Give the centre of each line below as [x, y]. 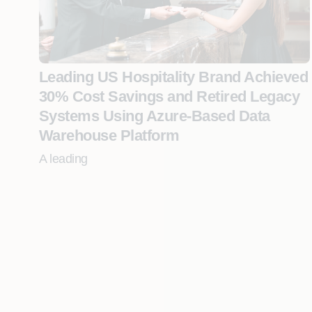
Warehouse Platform [109, 135]
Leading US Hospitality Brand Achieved [174, 77]
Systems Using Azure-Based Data [155, 116]
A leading [63, 159]
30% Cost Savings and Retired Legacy [170, 96]
